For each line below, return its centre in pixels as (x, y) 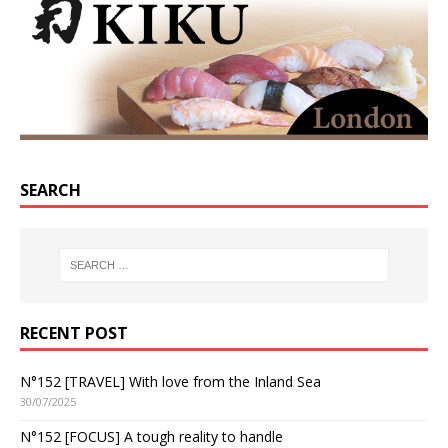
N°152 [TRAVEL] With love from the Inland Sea (170, 381)
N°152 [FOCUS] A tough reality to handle (151, 436)
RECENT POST (74, 332)
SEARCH (50, 189)
